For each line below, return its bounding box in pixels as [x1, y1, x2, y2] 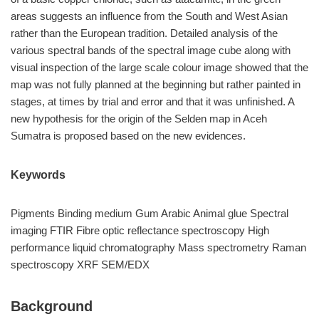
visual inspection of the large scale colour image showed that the [11, 61, 308, 73]
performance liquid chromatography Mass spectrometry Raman [11, 241, 306, 253]
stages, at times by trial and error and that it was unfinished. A [11, 95, 294, 108]
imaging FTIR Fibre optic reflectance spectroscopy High [11, 224, 269, 236]
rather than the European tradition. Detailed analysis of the [11, 27, 278, 39]
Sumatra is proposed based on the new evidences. [11, 130, 246, 142]
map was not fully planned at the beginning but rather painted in [11, 78, 300, 90]
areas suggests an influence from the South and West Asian [11, 10, 288, 22]
